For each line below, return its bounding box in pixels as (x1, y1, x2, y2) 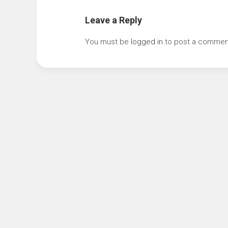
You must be (85, 37, 131, 47)
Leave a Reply (85, 15, 142, 26)
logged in (131, 37, 163, 47)
